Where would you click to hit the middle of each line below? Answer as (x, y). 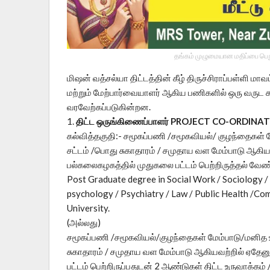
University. (88, 208)
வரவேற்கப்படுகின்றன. (109, 107)
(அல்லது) (84, 223)
